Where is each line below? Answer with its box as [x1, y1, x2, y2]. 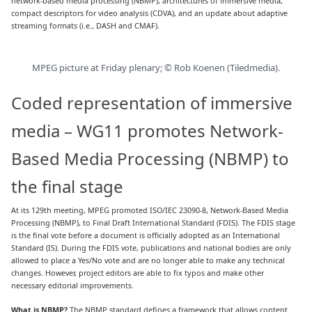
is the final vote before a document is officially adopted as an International [11, 230, 281, 241]
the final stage [11, 175, 124, 198]
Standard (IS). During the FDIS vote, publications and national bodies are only [11, 242, 292, 253]
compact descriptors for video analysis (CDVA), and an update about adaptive [11, 7, 288, 18]
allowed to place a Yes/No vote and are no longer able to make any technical [11, 255, 286, 266]
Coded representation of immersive [11, 91, 293, 115]
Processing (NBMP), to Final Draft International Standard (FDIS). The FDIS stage [11, 217, 296, 228]
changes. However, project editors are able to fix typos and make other [11, 267, 265, 279]
